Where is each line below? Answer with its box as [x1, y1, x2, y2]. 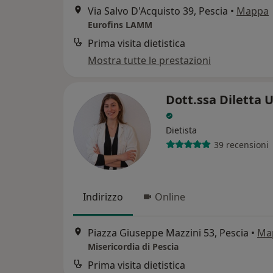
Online [155, 190, 185, 204]
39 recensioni [213, 138, 269, 151]
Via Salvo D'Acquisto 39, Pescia [88, 4, 228, 18]
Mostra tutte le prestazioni [88, 54, 211, 67]
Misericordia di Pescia [88, 241, 179, 253]
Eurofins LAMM [88, 19, 152, 30]
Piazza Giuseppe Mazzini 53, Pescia [88, 226, 249, 240]
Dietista [166, 124, 197, 136]
